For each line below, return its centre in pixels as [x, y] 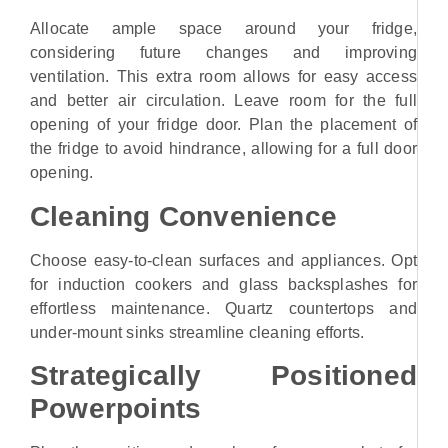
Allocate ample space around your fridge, [223, 29]
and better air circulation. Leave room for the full [223, 101]
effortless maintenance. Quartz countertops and [223, 308]
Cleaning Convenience [183, 216]
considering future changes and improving [223, 53]
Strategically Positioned [223, 376]
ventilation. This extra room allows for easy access [223, 77]
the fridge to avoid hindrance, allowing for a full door [223, 149]
